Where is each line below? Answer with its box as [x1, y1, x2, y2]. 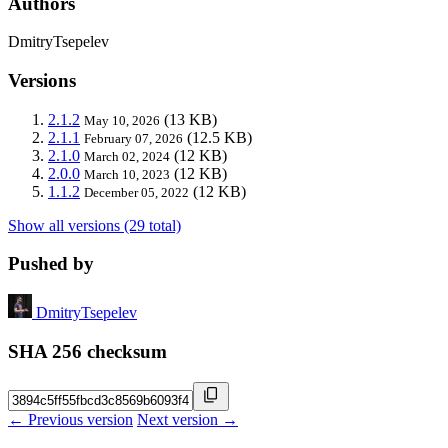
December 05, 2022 [84, 184, 189, 200]
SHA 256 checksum [8, 340, 167, 362]
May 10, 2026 [84, 112, 160, 128]
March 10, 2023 [84, 166, 170, 182]
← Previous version [8, 410, 133, 428]
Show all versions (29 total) [8, 216, 181, 234]
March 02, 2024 [84, 148, 170, 164]
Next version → [137, 410, 238, 428]
